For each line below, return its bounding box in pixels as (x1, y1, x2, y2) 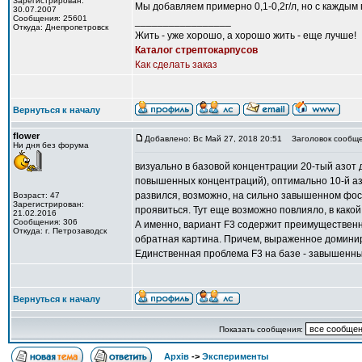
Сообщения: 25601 (13, 14, 87, 23)
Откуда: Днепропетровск (13, 23, 108, 32)
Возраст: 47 (13, 191, 60, 200)
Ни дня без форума (13, 141, 89, 149)
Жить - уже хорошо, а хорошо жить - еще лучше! (135, 30, 356, 41)
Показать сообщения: (218, 325, 305, 334)
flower (13, 131, 40, 141)
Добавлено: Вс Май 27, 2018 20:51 (145, 134, 282, 143)
